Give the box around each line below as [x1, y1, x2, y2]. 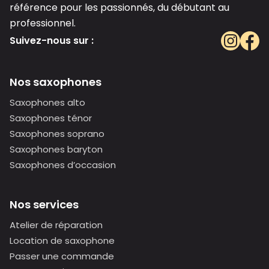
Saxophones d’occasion [10, 158, 116, 171]
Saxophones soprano [10, 127, 104, 140]
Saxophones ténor [10, 111, 92, 124]
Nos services [10, 196, 79, 212]
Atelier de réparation [10, 218, 103, 231]
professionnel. [10, 16, 76, 30]
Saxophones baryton [10, 142, 103, 156]
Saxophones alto [10, 95, 85, 109]
